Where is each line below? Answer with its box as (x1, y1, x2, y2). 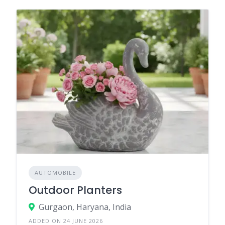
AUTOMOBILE (35, 168, 76, 176)
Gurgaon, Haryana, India (39, 201, 131, 212)
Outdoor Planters (29, 182, 122, 197)
